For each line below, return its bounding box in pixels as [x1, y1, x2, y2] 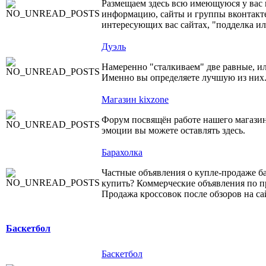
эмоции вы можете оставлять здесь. [102, 125, 245, 135]
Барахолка [102, 147, 142, 157]
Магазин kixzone [102, 94, 169, 104]
